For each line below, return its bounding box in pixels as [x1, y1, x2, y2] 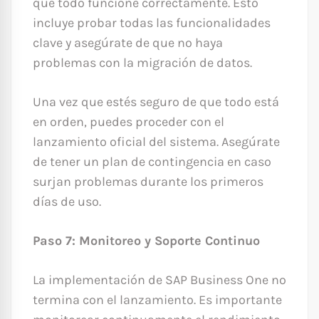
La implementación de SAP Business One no [33, 272, 286, 288]
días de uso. [33, 194, 101, 210]
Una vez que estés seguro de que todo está [33, 94, 279, 110]
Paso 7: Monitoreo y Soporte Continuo [33, 233, 260, 249]
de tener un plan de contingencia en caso [33, 154, 271, 170]
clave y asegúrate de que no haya [33, 35, 223, 51]
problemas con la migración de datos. [33, 55, 252, 71]
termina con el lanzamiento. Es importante [33, 292, 282, 308]
